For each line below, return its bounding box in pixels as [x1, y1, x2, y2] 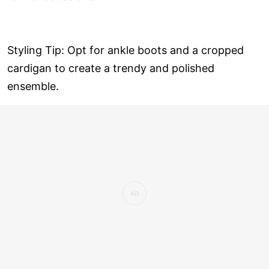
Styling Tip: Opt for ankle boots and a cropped [7, 44, 244, 57]
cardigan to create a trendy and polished [7, 62, 214, 75]
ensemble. [7, 80, 59, 93]
